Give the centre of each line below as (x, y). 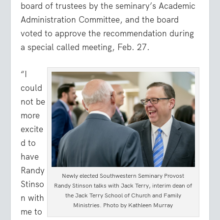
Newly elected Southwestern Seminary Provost (123, 176)
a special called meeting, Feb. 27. (85, 47)
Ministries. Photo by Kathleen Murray (123, 206)
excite (32, 129)
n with (33, 198)
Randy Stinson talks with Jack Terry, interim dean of (123, 186)
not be (33, 101)
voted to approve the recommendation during (108, 33)
